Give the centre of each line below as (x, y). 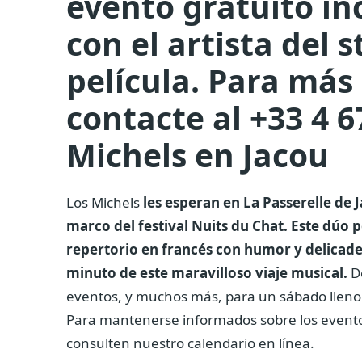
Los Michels (105, 203)
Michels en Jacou (198, 154)
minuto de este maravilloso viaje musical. (207, 273)
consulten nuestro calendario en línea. (190, 343)
